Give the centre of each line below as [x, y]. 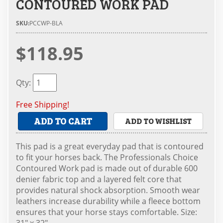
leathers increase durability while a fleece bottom [108, 201]
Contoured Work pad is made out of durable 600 [107, 168]
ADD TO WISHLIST [159, 121]
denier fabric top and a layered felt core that [99, 179]
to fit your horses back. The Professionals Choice [107, 157]
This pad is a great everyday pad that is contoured [110, 146]
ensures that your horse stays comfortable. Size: [107, 212]
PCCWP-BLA [46, 23]
